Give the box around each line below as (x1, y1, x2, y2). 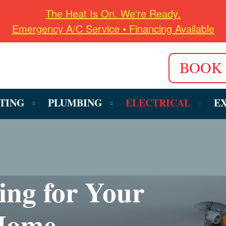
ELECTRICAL (126, 95, 191, 110)
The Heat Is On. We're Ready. (45, 6, 181, 21)
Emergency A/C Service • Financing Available (12, 21, 214, 36)
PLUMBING (48, 95, 102, 110)
